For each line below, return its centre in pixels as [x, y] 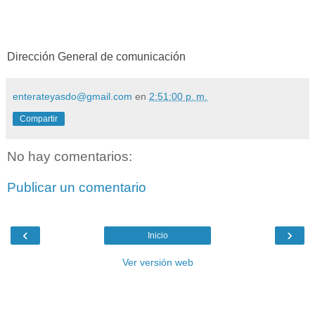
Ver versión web [157, 263]
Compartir [39, 119]
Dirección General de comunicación [96, 56]
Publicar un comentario [77, 187]
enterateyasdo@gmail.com [72, 97]
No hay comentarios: [70, 157]
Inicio [157, 236]
